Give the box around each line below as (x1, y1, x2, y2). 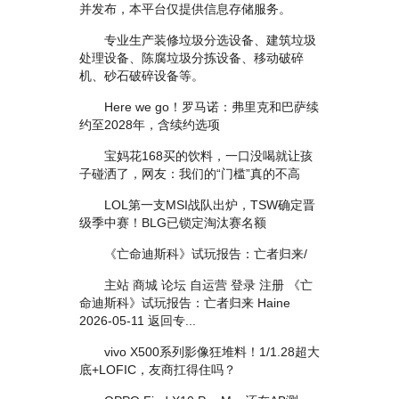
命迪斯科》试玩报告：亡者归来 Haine (79, 296, 290, 310)
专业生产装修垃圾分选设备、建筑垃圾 (79, 33, 316, 47)
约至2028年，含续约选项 (79, 118, 220, 132)
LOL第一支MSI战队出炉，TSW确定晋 (79, 198, 315, 212)
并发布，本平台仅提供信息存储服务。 (79, 2, 291, 16)
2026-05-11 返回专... (79, 313, 196, 328)
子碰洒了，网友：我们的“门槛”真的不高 (79, 167, 300, 181)
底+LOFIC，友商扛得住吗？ (79, 362, 236, 377)
